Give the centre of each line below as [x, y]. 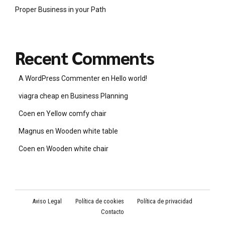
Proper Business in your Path [61, 9]
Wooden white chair [77, 148]
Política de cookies [99, 202]
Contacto [113, 212]
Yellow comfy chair [76, 113]
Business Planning [99, 96]
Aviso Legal [47, 202]
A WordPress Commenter [59, 78]
